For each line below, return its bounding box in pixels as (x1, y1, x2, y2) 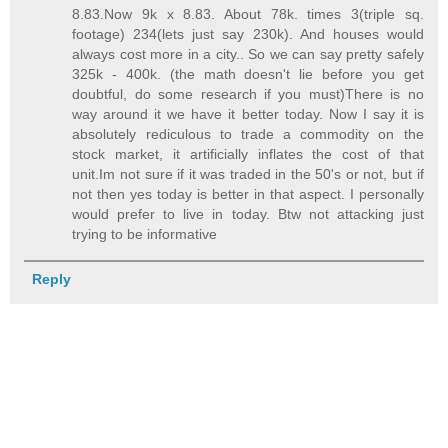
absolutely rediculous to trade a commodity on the (72, 126, 424, 143)
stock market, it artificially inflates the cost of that (72, 146, 424, 163)
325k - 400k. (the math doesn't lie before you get (72, 66, 424, 83)
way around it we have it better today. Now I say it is (72, 106, 424, 123)
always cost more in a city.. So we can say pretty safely (72, 46, 424, 63)
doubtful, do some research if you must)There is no (72, 86, 424, 103)
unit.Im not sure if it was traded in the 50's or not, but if (72, 166, 424, 183)
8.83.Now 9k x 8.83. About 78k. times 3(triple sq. (72, 6, 424, 23)
